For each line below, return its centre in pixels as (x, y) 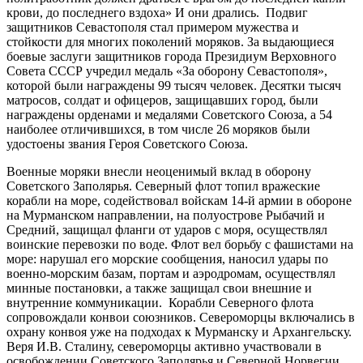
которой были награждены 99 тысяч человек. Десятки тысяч (174, 85)
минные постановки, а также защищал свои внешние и (159, 288)
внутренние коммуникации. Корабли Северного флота (160, 302)
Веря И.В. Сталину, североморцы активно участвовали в (164, 346)
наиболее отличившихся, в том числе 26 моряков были (158, 129)
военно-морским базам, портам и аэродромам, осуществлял (171, 273)
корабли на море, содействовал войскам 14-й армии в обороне (179, 200)
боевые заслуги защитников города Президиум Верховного (171, 56)
